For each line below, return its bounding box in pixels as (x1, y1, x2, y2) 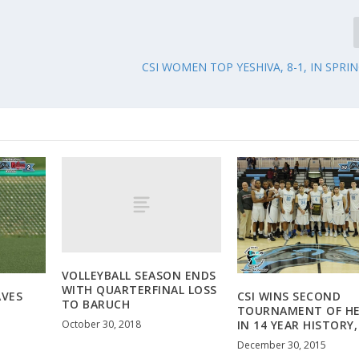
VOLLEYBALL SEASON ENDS (61, 267, 216, 283)
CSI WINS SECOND (236, 288, 341, 304)
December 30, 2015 (236, 337, 326, 352)
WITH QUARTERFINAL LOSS (61, 281, 217, 297)
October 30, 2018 (61, 317, 141, 331)
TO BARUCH (61, 296, 131, 312)
